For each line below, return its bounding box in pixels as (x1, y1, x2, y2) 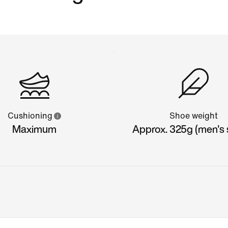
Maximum (12, 121, 57, 136)
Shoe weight (169, 111, 218, 120)
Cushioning (7, 111, 52, 120)
